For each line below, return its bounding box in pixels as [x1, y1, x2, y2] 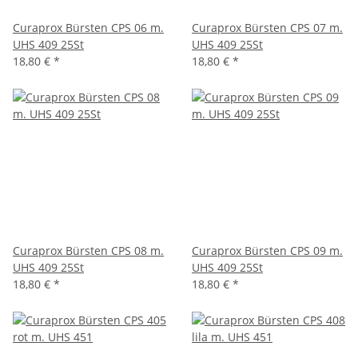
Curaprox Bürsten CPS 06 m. [13, 20, 164, 36]
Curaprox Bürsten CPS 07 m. [192, 20, 343, 36]
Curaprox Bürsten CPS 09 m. [192, 243, 343, 259]
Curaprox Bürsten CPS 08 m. [13, 243, 164, 259]
